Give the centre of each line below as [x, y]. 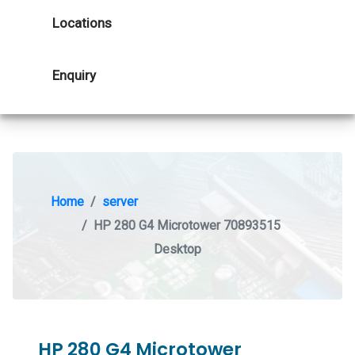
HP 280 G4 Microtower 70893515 [187, 225]
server [120, 202]
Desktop [177, 249]
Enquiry [74, 75]
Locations [82, 23]
